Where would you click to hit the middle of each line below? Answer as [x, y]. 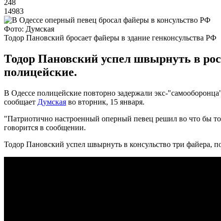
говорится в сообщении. [45, 127]
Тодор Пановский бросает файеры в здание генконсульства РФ [110, 37]
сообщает [21, 102]
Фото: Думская [29, 29]
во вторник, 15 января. [105, 102]
